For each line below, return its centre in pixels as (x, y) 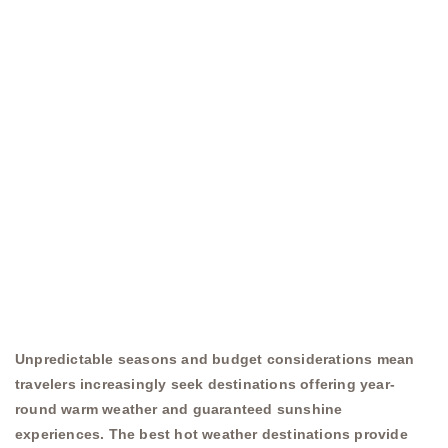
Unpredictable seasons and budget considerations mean (215, 358)
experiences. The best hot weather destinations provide (211, 433)
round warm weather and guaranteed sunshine (179, 408)
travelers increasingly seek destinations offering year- (205, 383)
